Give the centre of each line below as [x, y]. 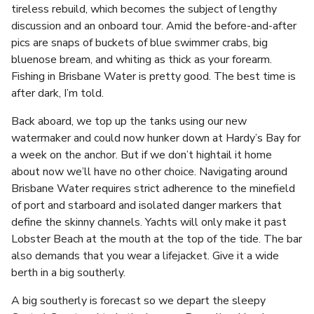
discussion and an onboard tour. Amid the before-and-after [154, 26]
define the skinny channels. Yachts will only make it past [149, 222]
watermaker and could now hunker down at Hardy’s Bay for [156, 138]
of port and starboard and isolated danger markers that [146, 205]
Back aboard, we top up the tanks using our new [129, 121]
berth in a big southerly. [68, 273]
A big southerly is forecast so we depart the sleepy [138, 301]
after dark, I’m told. [57, 93]
